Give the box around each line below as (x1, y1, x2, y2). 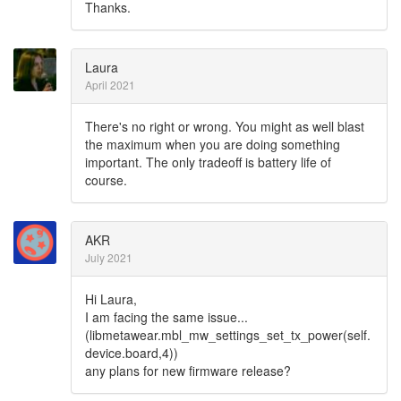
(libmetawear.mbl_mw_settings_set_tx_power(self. (85, 325, 371, 344)
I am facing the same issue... (85, 307, 248, 326)
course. (85, 170, 127, 189)
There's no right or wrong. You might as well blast (85, 116, 364, 135)
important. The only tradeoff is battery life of (85, 152, 331, 171)
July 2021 (85, 249, 132, 265)
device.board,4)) (85, 343, 178, 362)
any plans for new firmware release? (85, 361, 291, 380)
